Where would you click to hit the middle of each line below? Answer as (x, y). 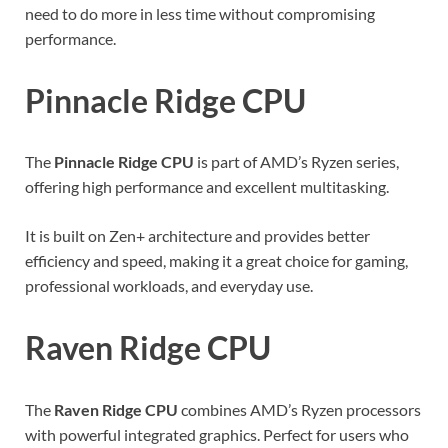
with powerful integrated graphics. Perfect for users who (217, 434)
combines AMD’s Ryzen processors (299, 409)
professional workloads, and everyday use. (169, 286)
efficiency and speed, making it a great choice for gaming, (216, 261)
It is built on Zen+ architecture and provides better (197, 236)
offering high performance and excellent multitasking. (207, 187)
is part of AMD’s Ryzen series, (296, 162)
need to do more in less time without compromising (200, 13)
